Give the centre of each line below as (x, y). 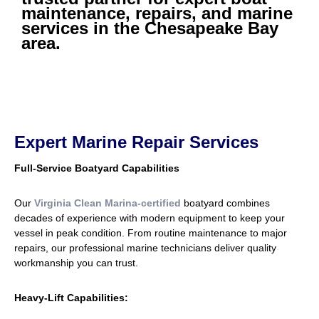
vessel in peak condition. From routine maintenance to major (151, 233)
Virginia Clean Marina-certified (108, 203)
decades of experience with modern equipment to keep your (150, 218)
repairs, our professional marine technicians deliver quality (145, 248)
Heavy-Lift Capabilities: (71, 298)
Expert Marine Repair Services (136, 142)
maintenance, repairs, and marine (157, 13)
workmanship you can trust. (76, 263)
